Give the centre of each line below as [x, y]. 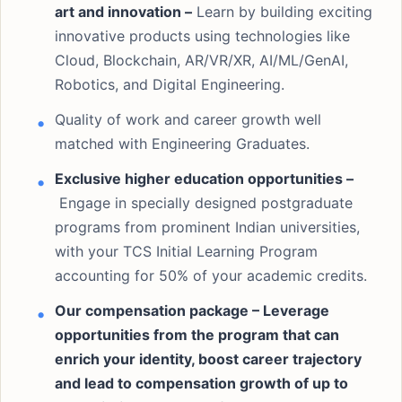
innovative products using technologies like [202, 36]
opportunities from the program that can [197, 335]
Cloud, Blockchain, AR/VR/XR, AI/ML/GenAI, [201, 60]
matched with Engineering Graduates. [182, 144]
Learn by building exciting [282, 12]
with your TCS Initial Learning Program [186, 251]
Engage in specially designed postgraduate [204, 203]
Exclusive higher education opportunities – [204, 179]
